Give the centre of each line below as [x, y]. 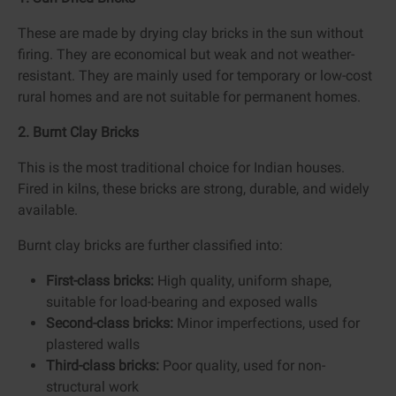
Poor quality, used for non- [242, 365]
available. [48, 209]
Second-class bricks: [110, 323]
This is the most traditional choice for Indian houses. [181, 167]
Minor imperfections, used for [267, 323]
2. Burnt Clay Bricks [78, 132]
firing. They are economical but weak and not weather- [186, 54]
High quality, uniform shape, [243, 280]
